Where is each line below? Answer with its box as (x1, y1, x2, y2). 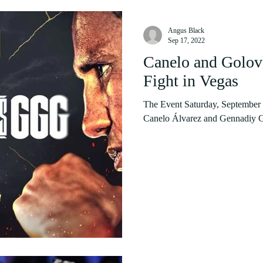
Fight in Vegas (143, 72, 238, 90)
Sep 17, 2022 (168, 36, 205, 45)
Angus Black (168, 26, 204, 35)
